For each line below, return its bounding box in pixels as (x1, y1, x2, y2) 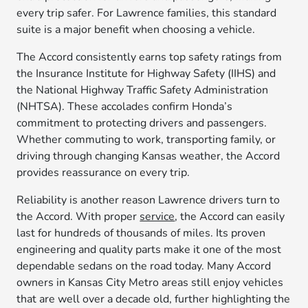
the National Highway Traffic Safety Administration (16, 82, 269, 98)
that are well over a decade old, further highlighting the (16, 291, 291, 307)
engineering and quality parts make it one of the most (16, 242, 282, 257)
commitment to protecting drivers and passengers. (16, 115, 267, 131)
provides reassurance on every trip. (16, 165, 190, 180)
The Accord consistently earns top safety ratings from (16, 49, 283, 65)
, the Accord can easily (175, 209, 285, 224)
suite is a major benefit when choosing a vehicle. (16, 22, 256, 37)
